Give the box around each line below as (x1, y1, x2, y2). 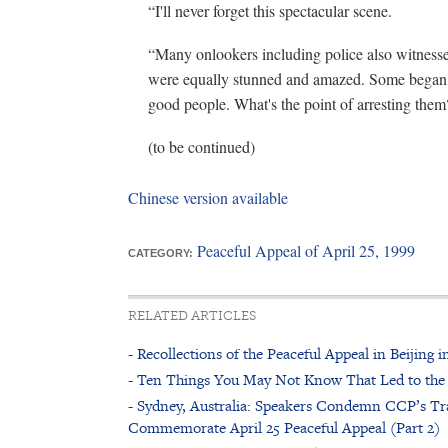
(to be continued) (148, 136, 255, 157)
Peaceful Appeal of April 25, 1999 (197, 240, 415, 261)
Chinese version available (128, 187, 288, 208)
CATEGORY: (128, 247, 193, 259)
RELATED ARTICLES (128, 308, 256, 323)
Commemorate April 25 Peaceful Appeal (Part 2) (128, 417, 440, 438)
